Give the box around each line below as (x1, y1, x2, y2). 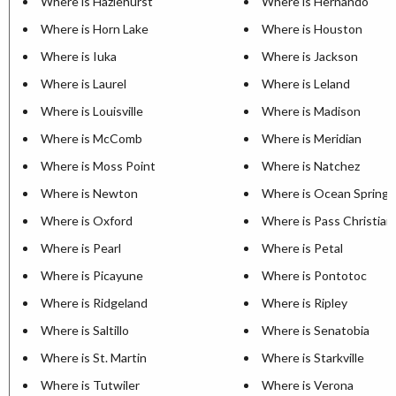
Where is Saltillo (41, 322, 129, 338)
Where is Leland (262, 75, 350, 91)
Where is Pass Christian (262, 212, 393, 228)
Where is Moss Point (41, 157, 156, 173)
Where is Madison (262, 103, 361, 118)
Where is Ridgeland (41, 294, 148, 310)
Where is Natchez (262, 157, 360, 173)
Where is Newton (41, 185, 138, 201)
